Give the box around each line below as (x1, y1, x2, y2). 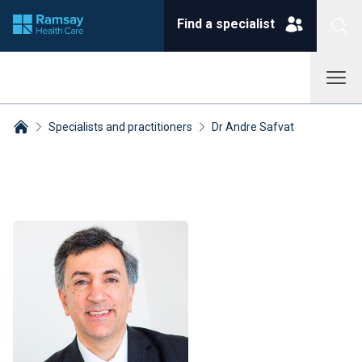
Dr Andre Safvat (212, 120, 294, 133)
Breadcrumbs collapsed (12, 137, 146, 153)
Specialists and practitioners (48, 120, 192, 133)
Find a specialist (177, 16, 275, 32)
